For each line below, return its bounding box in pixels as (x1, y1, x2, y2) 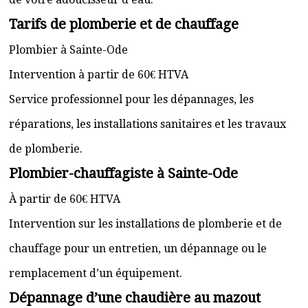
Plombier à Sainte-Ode (9, 43, 128, 56)
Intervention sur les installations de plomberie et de (9, 217, 282, 230)
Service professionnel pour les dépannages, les (9, 93, 254, 106)
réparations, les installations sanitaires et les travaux (9, 118, 286, 131)
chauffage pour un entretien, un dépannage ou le (9, 242, 267, 255)
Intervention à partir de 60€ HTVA (9, 68, 188, 81)
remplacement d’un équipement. (9, 267, 182, 280)
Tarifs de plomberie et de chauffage (9, 16, 239, 32)
